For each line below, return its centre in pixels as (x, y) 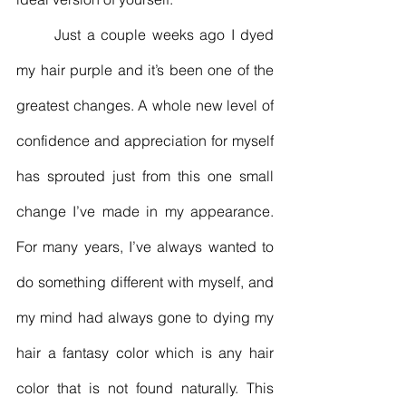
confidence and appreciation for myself (145, 140)
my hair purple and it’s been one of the (145, 69)
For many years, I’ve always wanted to (145, 246)
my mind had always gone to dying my (145, 317)
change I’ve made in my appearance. (145, 211)
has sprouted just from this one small (145, 175)
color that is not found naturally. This (145, 387)
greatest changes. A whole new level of (145, 105)
